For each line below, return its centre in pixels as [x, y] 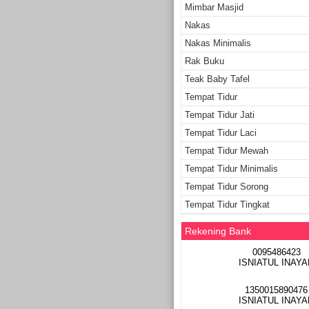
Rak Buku [205, 61]
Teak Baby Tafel [217, 79]
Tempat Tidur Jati [220, 114]
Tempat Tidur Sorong [227, 186]
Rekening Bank [218, 231]
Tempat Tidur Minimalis [231, 168]
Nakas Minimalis [218, 43]
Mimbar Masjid [214, 7]
